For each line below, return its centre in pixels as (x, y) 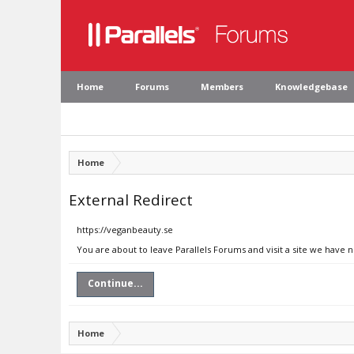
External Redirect (131, 200)
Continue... (115, 283)
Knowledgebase (311, 87)
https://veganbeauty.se (125, 230)
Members (222, 87)
